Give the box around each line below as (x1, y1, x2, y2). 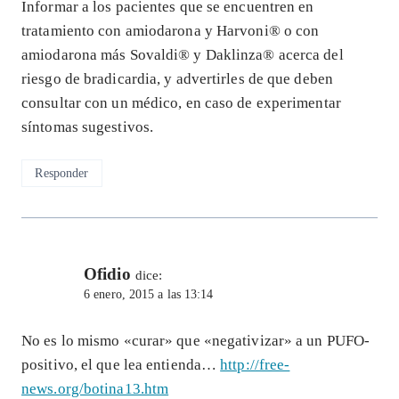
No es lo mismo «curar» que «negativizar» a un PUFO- (21, 332, 370, 350)
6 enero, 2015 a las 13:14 (84, 287, 214, 301)
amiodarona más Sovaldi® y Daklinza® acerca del (21, 45, 344, 63)
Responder (35, 166, 89, 181)
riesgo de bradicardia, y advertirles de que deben (21, 69, 333, 87)
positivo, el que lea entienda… (21, 356, 221, 374)
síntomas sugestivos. (21, 118, 154, 135)
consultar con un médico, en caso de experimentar (21, 94, 341, 111)
